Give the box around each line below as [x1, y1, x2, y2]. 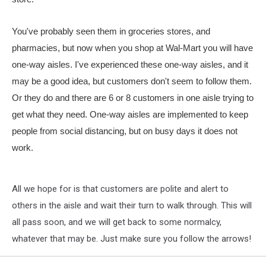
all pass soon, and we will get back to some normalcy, [12, 217, 221, 227]
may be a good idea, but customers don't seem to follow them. [12, 76, 252, 86]
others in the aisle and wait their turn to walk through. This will [12, 200, 252, 211]
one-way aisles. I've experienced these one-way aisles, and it [12, 59, 248, 69]
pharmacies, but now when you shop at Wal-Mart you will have [12, 43, 253, 53]
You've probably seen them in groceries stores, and [12, 26, 210, 36]
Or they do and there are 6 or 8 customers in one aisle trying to [12, 93, 254, 103]
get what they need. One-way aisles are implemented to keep [12, 109, 248, 119]
